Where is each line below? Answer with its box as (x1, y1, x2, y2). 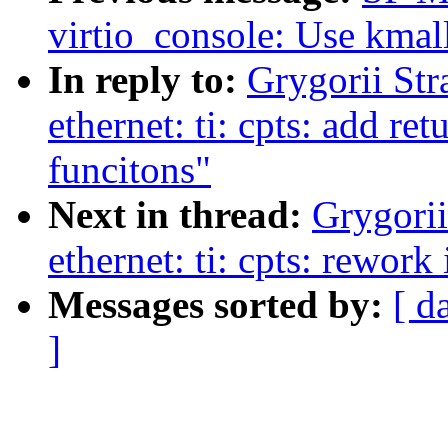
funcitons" (48, 148, 211, 192)
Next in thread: (48, 193, 312, 237)
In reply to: (48, 58, 247, 102)
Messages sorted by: (48, 283, 393, 327)
